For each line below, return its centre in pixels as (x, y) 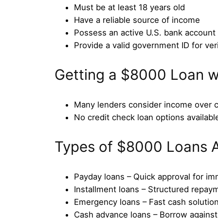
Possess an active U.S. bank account (145, 32)
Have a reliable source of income (137, 20)
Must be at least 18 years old (129, 7)
